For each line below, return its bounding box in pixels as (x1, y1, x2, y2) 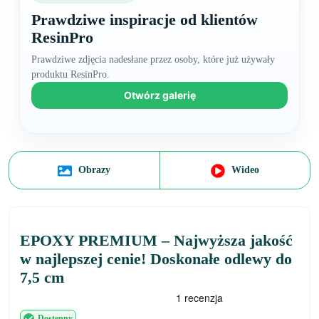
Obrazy (75, 164, 111, 175)
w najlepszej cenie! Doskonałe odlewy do (20, 249, 292, 268)
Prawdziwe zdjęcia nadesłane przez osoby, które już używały (31, 54, 275, 65)
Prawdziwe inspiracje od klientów (31, 11, 258, 28)
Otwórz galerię (123, 89, 196, 101)
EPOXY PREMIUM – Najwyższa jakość (20, 231, 293, 249)
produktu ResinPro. (31, 69, 110, 80)
